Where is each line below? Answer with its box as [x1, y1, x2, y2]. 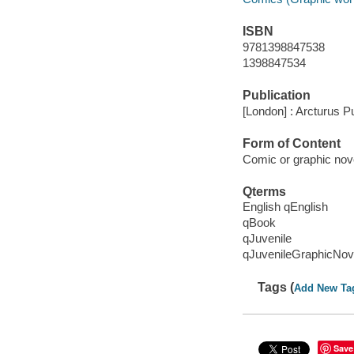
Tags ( [258, 280, 295, 294]
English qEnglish [242, 200, 328, 214]
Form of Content [242, 136, 341, 150]
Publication [242, 88, 311, 103]
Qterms [242, 184, 286, 198]
